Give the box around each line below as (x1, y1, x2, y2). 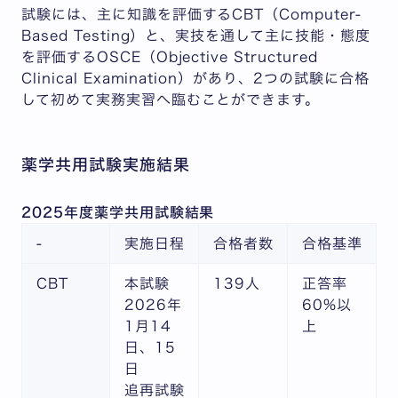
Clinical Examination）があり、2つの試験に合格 (21, 70, 370, 85)
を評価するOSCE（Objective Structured (21, 49, 318, 64)
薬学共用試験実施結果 (21, 155, 190, 172)
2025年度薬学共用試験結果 (21, 204, 215, 219)
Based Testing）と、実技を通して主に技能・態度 (21, 28, 370, 43)
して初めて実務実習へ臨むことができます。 (21, 92, 321, 107)
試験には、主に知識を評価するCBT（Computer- (21, 6, 362, 21)
